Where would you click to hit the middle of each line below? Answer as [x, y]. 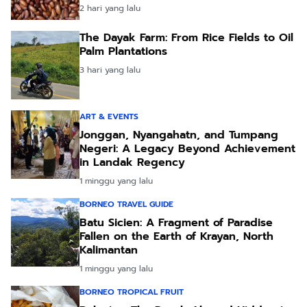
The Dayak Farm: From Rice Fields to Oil [186, 37]
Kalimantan [109, 250]
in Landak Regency [132, 162]
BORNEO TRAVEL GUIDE [126, 204]
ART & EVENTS [109, 116]
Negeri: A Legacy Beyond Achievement [187, 148]
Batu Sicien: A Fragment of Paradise [176, 222]
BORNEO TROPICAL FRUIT [132, 292]
